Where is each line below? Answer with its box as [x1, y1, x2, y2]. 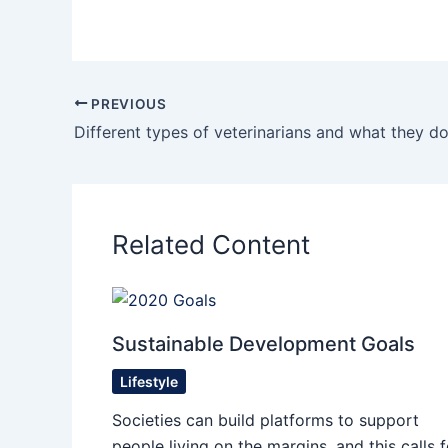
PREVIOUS [87, 95, 167, 112]
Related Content [112, 229, 310, 261]
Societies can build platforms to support [112, 409, 419, 430]
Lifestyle [120, 372, 178, 390]
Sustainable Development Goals [112, 331, 415, 356]
